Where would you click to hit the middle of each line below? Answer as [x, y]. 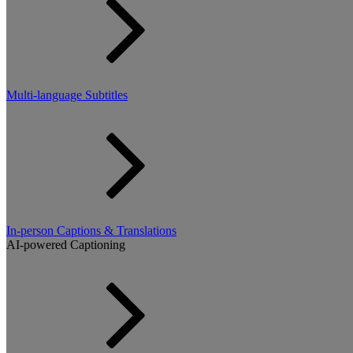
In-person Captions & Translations [91, 230]
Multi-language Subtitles [67, 95]
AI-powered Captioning [66, 245]
